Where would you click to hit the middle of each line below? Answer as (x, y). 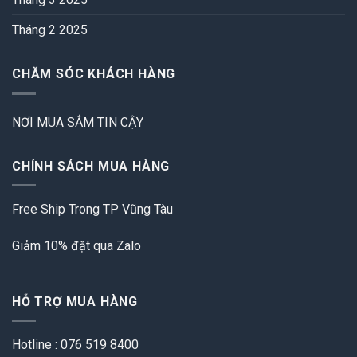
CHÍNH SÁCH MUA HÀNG (91, 166)
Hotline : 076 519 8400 (75, 345)
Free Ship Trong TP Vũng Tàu (92, 210)
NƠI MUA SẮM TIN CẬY (78, 122)
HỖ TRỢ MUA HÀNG (75, 301)
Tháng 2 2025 (50, 29)
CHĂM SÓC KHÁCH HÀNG (94, 73)
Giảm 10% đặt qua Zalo (76, 245)
